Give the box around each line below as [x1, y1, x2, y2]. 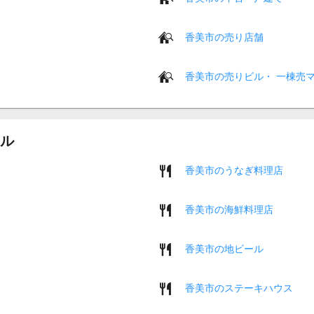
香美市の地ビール [185, 243, 264, 254]
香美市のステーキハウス [185, 282, 293, 294]
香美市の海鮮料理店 [185, 203, 273, 215]
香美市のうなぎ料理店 [185, 164, 283, 176]
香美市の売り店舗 [185, 31, 264, 43]
